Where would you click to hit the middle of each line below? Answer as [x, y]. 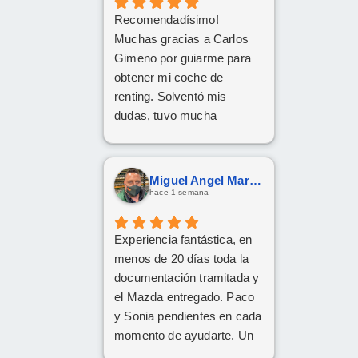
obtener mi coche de [169, 78]
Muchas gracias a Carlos [181, 39]
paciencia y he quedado [177, 135]
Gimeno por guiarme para [183, 58]
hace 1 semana [179, 193]
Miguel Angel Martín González [255, 181]
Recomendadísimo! [167, 20]
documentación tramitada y [187, 277]
